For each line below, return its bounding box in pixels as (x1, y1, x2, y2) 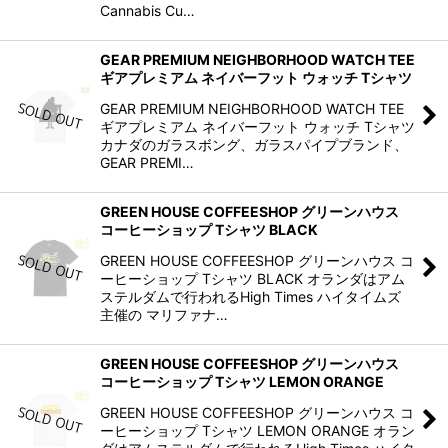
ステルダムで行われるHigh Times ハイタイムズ (100, 287, 401, 305)
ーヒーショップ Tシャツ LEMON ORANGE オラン (100, 421, 415, 439)
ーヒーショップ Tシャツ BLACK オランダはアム (100, 269, 405, 287)
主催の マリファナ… (100, 305, 228, 323)
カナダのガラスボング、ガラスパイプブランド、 (100, 135, 408, 153)
